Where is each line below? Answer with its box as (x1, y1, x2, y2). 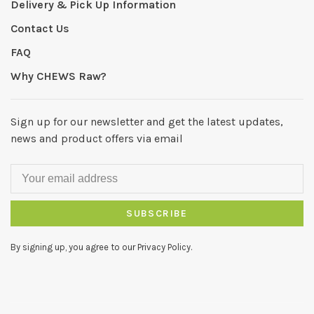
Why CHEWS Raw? (11, 69, 107, 83)
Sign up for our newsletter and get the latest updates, (11, 114, 283, 128)
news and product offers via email (11, 131, 183, 145)
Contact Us (11, 21, 69, 35)
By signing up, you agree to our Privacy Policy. (11, 241, 192, 252)
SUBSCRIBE (126, 207, 188, 219)
